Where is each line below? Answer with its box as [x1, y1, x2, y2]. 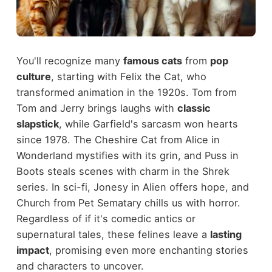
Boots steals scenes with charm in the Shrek [16, 165, 229, 178]
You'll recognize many [16, 55, 123, 67]
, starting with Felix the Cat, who [50, 70, 206, 83]
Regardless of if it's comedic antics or [16, 212, 195, 225]
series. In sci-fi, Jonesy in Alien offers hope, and [16, 181, 249, 194]
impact [16, 244, 49, 257]
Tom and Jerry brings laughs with [16, 102, 177, 115]
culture [16, 70, 51, 83]
